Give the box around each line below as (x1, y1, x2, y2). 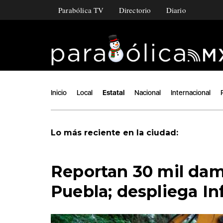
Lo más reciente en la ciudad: (51, 127, 181, 137)
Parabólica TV (58, 5, 104, 15)
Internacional (171, 88, 211, 97)
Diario (166, 5, 186, 15)
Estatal (103, 88, 124, 97)
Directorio (118, 5, 151, 15)
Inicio (51, 88, 67, 97)
